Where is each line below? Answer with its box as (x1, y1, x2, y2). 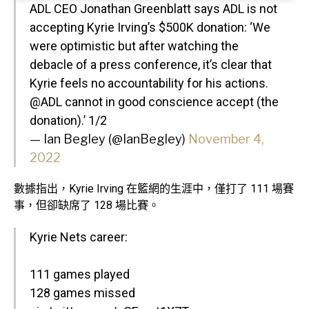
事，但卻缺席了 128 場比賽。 (14, 199, 159, 212)
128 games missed (30, 286, 135, 301)
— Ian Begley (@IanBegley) (30, 132, 188, 147)
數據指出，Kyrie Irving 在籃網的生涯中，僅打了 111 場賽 (14, 182, 294, 196)
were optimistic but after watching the (30, 39, 239, 54)
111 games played (30, 267, 130, 282)
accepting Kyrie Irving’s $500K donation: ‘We (30, 20, 270, 35)
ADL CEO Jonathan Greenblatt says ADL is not (30, 1, 277, 17)
